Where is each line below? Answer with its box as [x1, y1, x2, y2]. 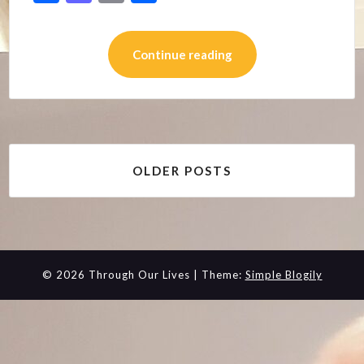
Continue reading [132, 46, 232, 62]
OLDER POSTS [132, 162, 232, 178]
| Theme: [193, 267, 245, 281]
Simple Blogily [245, 267, 323, 281]
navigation [8, 172, 107, 199]
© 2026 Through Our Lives [41, 267, 193, 281]
